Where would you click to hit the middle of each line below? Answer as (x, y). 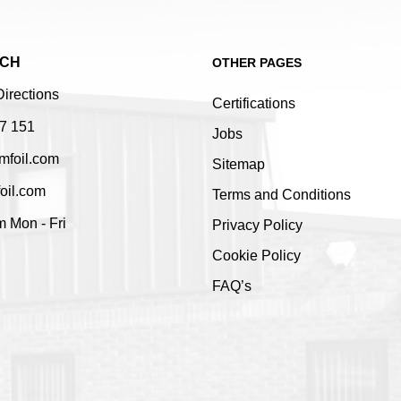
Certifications (253, 103)
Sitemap (238, 164)
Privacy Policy (257, 225)
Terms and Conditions (281, 194)
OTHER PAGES (256, 62)
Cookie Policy (256, 255)
